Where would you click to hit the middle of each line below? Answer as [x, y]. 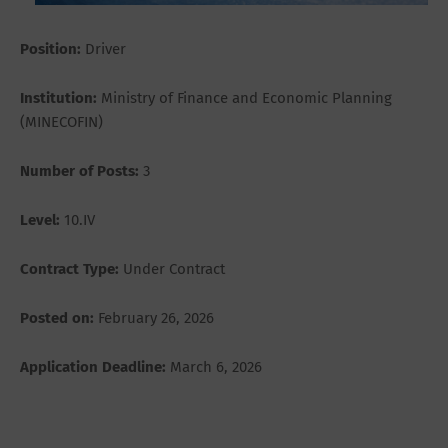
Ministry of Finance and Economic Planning [244, 98]
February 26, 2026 [154, 318]
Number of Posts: [79, 171]
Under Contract [172, 269]
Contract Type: [69, 269]
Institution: [58, 98]
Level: [40, 220]
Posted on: [57, 318]
